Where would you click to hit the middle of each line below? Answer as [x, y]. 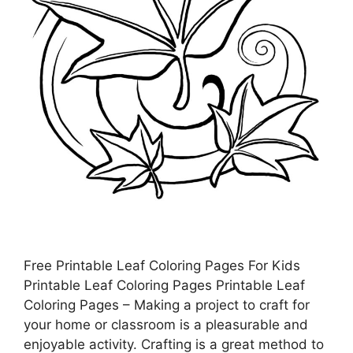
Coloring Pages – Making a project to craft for [167, 305]
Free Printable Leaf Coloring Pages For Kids [162, 266]
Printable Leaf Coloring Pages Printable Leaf [164, 285]
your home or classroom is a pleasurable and [166, 325]
